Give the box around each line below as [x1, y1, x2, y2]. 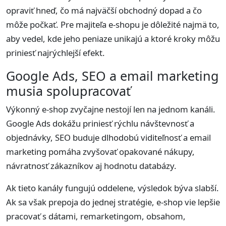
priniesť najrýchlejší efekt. [6, 46, 105, 59]
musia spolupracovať [6, 82, 131, 99]
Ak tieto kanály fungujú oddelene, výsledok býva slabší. [6, 182, 219, 194]
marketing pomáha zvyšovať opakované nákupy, [6, 145, 195, 157]
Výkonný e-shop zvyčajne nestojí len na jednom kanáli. [6, 103, 215, 115]
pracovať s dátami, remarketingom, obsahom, [6, 210, 186, 222]
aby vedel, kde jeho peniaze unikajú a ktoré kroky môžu [6, 32, 220, 44]
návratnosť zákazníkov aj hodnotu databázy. [6, 159, 177, 172]
